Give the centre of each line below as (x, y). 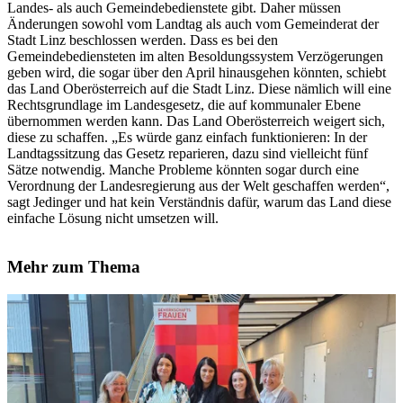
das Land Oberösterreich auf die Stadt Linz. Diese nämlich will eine (199, 88)
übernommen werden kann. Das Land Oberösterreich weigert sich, (196, 121)
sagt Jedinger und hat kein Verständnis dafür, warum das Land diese (199, 201)
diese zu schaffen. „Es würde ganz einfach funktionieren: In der (187, 137)
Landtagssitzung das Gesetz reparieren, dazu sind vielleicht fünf (188, 153)
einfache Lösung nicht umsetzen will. (113, 218)
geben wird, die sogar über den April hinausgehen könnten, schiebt (197, 72)
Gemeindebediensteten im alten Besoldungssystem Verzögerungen (195, 56)
